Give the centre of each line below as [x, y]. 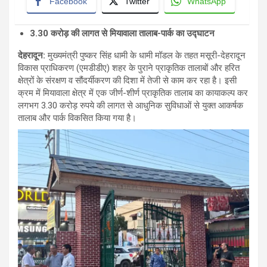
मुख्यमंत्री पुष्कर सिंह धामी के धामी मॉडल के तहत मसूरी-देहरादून [145, 56]
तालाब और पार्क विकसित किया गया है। [77, 118]
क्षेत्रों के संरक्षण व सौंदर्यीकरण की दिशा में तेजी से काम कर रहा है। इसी [127, 81]
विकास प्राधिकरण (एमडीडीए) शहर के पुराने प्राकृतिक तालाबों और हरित [129, 68]
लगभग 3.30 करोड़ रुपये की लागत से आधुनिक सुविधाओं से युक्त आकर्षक [131, 106]
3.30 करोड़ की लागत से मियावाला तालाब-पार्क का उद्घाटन [122, 34]
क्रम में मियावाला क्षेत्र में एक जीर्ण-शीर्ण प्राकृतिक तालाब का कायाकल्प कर [133, 93]
